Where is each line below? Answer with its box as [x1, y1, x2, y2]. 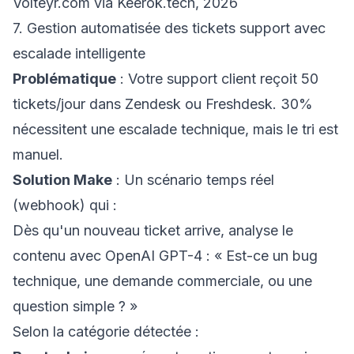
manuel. [13, 146, 63, 163]
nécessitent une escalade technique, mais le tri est [13, 121, 338, 137]
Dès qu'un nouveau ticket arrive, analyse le [13, 222, 293, 239]
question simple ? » [13, 298, 137, 314]
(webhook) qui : [13, 197, 117, 213]
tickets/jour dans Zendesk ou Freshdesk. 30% [13, 96, 313, 112]
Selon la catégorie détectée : [13, 323, 199, 340]
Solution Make [13, 171, 112, 188]
